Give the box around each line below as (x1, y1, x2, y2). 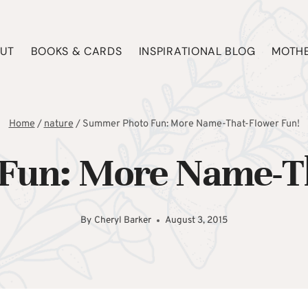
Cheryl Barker (93, 214, 151, 227)
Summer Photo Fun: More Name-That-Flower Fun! (82, 118, 300, 131)
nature (43, 118, 74, 131)
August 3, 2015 (164, 214, 228, 227)
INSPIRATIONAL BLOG (138, 43, 256, 58)
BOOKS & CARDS (30, 43, 122, 58)
